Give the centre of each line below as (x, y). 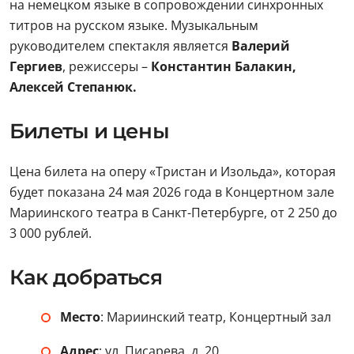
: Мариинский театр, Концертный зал (216, 317)
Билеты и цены (89, 131)
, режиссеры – (107, 66)
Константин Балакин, (224, 66)
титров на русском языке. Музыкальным (134, 25)
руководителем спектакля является (119, 46)
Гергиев (36, 66)
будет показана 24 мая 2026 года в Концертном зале (172, 192)
